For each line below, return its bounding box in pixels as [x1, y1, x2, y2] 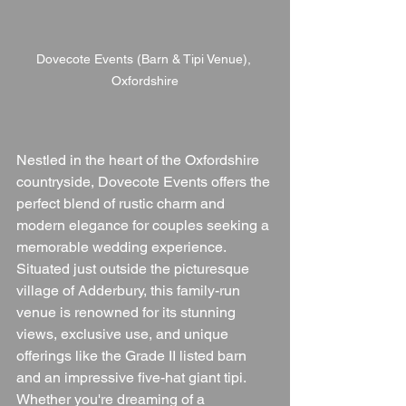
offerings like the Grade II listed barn [16, 346, 250, 364]
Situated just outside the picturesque [16, 259, 253, 277]
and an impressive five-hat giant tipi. [16, 368, 249, 386]
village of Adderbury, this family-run [16, 281, 244, 299]
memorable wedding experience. [16, 237, 229, 256]
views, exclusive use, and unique [16, 324, 232, 343]
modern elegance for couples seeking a [16, 216, 273, 234]
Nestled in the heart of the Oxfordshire [16, 150, 263, 169]
